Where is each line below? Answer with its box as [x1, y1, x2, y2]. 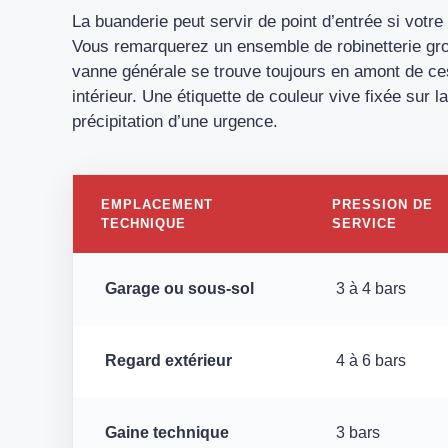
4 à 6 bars [336, 351, 406, 369]
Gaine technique [105, 423, 229, 441]
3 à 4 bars [336, 279, 406, 297]
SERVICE [332, 215, 397, 231]
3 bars [336, 423, 380, 441]
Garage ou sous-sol [105, 279, 254, 297]
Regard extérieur [105, 351, 232, 369]
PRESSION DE [332, 196, 433, 212]
